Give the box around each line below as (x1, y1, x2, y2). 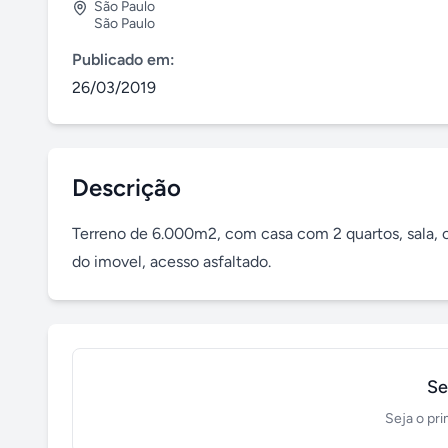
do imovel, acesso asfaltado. (72, 252, 271, 271)
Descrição (72, 173, 181, 202)
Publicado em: (72, 50, 175, 69)
